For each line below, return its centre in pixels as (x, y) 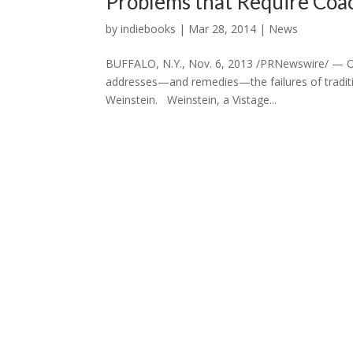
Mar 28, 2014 (223, 29)
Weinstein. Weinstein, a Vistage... (191, 100)
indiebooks (149, 29)
